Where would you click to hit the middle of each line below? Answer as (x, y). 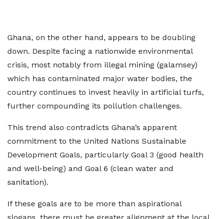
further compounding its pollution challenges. (95, 106)
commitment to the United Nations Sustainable (97, 141)
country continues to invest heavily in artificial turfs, (106, 92)
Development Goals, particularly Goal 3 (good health (105, 155)
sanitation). (28, 182)
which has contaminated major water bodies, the (100, 78)
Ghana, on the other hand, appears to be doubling (101, 37)
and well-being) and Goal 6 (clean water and (90, 168)
